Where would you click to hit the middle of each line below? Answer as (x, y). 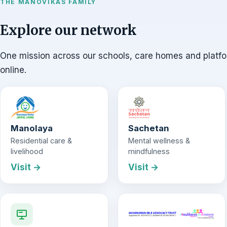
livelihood (27, 152)
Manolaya (32, 128)
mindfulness (149, 152)
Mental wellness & (159, 141)
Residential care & (41, 141)
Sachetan (148, 128)
